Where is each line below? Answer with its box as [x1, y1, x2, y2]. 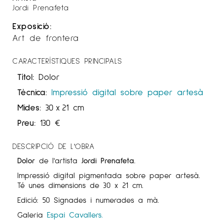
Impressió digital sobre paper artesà [51, 86, 203, 97]
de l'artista [39, 155, 81, 165]
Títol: [17, 71, 34, 82]
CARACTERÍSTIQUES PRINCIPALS [12, 55, 122, 65]
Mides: [17, 101, 41, 112]
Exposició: [12, 20, 51, 31]
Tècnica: [17, 86, 47, 97]
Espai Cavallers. [47, 209, 103, 219]
